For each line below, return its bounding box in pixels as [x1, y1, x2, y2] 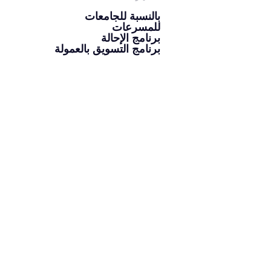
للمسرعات [111, 20, 160, 34]
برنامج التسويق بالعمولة [54, 42, 160, 56]
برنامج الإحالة [100, 31, 160, 45]
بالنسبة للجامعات [84, 9, 160, 24]
